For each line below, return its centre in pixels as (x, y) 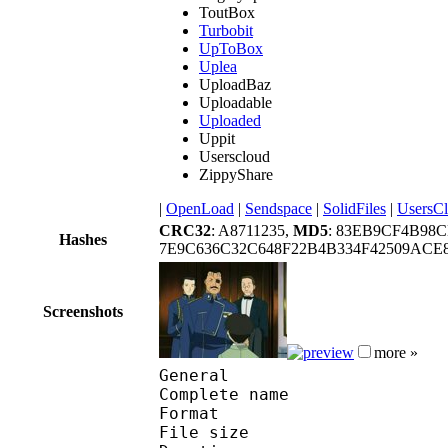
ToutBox (227, 12)
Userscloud (234, 156)
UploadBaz (235, 84)
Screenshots (83, 311)
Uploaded (230, 120)
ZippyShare (236, 174)
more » (396, 352)
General (194, 375)
